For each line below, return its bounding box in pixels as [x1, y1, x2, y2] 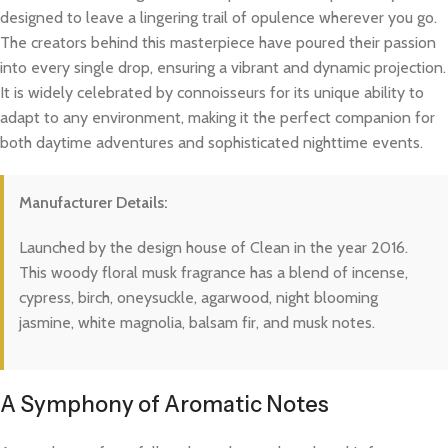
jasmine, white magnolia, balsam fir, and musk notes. [19, 313, 375, 333]
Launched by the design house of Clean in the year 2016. [19, 238, 408, 258]
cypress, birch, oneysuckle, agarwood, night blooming [19, 288, 378, 308]
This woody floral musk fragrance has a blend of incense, [19, 263, 408, 283]
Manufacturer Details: [19, 193, 168, 213]
